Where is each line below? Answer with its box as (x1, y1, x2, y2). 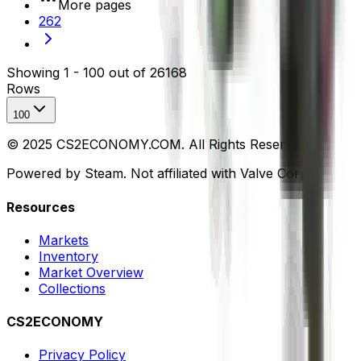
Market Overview (39, 263, 143, 280)
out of (105, 64, 150, 81)
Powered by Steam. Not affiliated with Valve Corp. (6, 165, 311, 182)
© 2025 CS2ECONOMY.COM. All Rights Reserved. (6, 136, 310, 153)
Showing (6, 64, 64, 81)
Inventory (39, 247, 98, 264)
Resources (6, 198, 75, 215)
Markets (39, 231, 89, 248)
